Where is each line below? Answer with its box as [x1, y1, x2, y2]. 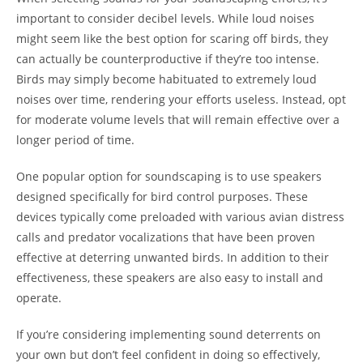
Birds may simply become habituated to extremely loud [16, 71, 317, 87]
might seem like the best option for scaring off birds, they [16, 31, 328, 46]
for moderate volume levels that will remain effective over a [16, 112, 340, 127]
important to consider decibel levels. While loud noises [16, 11, 314, 26]
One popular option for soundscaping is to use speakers [16, 169, 322, 184]
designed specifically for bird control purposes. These [16, 189, 308, 204]
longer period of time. [16, 132, 135, 147]
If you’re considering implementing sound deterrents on [16, 327, 321, 342]
